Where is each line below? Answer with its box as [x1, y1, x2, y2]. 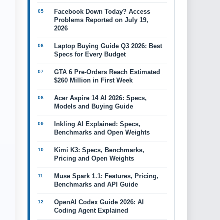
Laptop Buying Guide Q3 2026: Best [54, 42, 162, 50]
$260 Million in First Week [54, 77, 133, 84]
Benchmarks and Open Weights [54, 129, 150, 136]
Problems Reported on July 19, [54, 16, 148, 24]
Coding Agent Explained [54, 207, 128, 214]
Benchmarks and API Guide [54, 181, 138, 188]
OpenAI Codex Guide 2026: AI [54, 198, 144, 206]
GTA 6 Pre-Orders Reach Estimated [54, 68, 160, 76]
